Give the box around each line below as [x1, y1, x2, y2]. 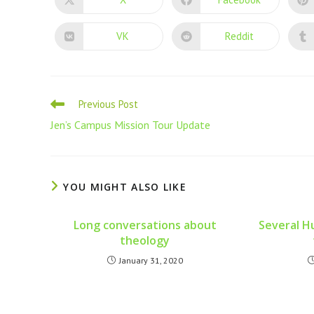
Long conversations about [73, 217, 217, 233]
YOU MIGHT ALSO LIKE [63, 179, 187, 193]
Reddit [225, 29, 254, 43]
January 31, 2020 [118, 254, 183, 266]
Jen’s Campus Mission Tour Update [50, 117, 210, 132]
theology [120, 232, 170, 248]
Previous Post [78, 97, 138, 111]
